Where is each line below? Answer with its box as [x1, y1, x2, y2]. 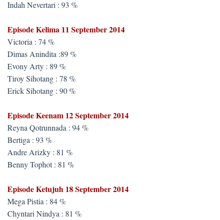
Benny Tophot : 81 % [7, 159, 74, 169]
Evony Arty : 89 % [7, 61, 66, 71]
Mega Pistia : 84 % [7, 196, 66, 206]
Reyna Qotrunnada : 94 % [7, 122, 88, 133]
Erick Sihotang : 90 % [7, 85, 76, 96]
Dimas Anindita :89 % [7, 49, 77, 59]
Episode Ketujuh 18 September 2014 [7, 183, 129, 194]
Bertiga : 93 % [7, 135, 52, 145]
